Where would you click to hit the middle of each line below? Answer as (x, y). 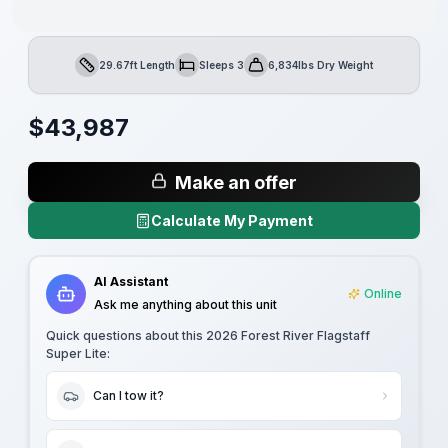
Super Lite (76, 353)
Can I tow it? (128, 395)
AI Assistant (131, 281)
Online (383, 293)
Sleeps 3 (221, 64)
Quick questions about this (126, 335)
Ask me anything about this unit (185, 304)
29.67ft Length (137, 64)
